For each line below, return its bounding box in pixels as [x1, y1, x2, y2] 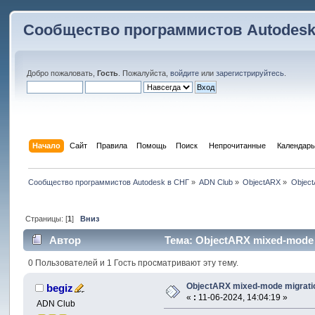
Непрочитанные [206, 141, 268, 150]
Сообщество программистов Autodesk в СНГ [27, 177, 189, 186]
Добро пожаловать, [27, 69, 98, 77]
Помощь [136, 141, 167, 150]
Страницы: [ [25, 214, 67, 223]
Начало [32, 141, 60, 150]
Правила [96, 141, 127, 150]
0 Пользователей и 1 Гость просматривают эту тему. [27, 257, 238, 268]
